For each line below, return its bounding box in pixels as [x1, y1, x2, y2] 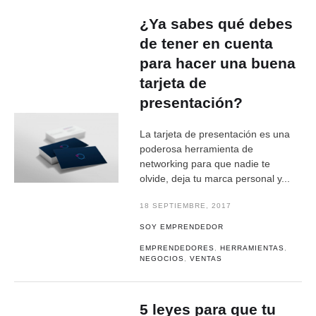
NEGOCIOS [140, 255, 185, 262]
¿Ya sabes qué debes [140, 16, 293, 32]
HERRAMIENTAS [220, 244, 285, 252]
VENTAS [190, 255, 223, 262]
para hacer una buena [140, 55, 296, 71]
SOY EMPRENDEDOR [140, 223, 224, 231]
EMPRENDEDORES [140, 244, 215, 252]
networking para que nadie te [140, 158, 271, 169]
